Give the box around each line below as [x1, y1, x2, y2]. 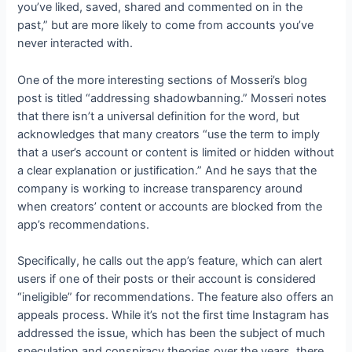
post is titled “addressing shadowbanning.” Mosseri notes [17, 90, 328, 105]
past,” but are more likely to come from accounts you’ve [17, 18, 314, 33]
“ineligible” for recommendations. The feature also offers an [17, 289, 335, 304]
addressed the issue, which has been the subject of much [17, 325, 326, 340]
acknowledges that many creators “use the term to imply [17, 126, 321, 141]
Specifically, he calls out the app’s [17, 253, 199, 268]
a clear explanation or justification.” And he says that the [17, 163, 317, 178]
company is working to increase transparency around [17, 181, 303, 196]
